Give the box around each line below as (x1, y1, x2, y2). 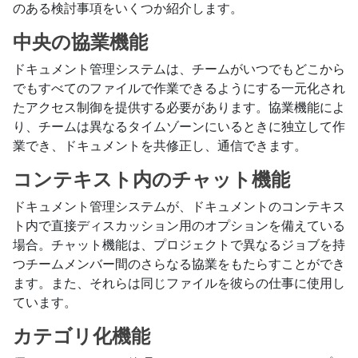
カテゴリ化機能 (13, 324, 150, 348)
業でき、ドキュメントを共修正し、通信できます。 (13, 137, 307, 153)
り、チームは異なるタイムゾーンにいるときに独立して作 (13, 118, 345, 134)
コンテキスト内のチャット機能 (13, 168, 290, 191)
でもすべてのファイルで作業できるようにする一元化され (13, 80, 345, 96)
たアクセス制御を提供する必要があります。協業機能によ (13, 99, 345, 115)
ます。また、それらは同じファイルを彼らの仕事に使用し (13, 275, 345, 291)
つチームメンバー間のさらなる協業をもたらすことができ (13, 256, 345, 272)
